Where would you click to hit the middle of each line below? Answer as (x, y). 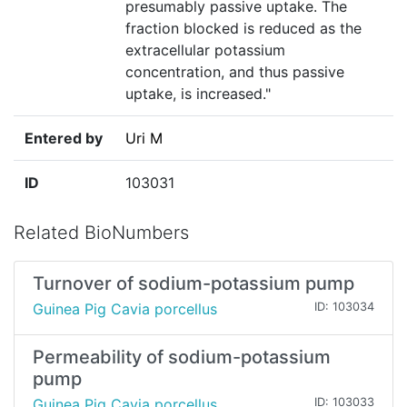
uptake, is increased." (198, 94)
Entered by (64, 139)
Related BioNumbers (101, 233)
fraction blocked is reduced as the (243, 29)
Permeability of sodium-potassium (182, 357)
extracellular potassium (205, 50)
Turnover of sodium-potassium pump (194, 284)
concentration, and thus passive (235, 72)
